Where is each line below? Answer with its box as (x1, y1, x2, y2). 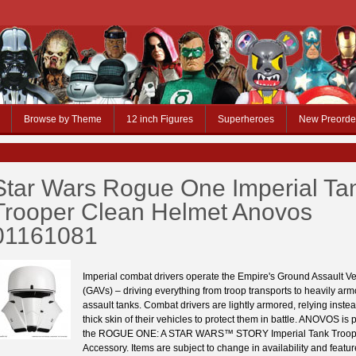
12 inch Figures (126, 114, 193, 125)
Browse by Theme (24, 114, 102, 125)
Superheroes (218, 114, 274, 125)
